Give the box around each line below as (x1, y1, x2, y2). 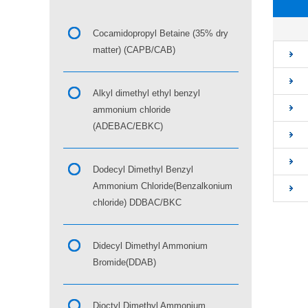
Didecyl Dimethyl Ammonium (92, 241, 208, 251)
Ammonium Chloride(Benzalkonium (92, 181, 232, 191)
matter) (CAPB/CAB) (92, 45, 175, 55)
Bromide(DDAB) (92, 257, 156, 267)
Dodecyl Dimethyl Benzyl (92, 164, 193, 175)
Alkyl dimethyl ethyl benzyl (92, 88, 200, 98)
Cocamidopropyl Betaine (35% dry (92, 28, 228, 38)
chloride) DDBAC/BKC (92, 197, 181, 208)
